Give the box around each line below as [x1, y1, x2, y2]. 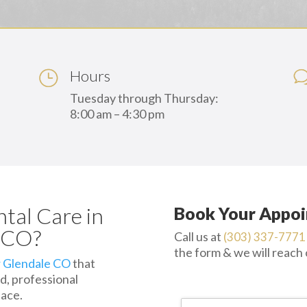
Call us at [173, 228, 223, 244]
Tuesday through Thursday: [69, 90, 219, 106]
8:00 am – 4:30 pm [69, 106, 164, 121]
